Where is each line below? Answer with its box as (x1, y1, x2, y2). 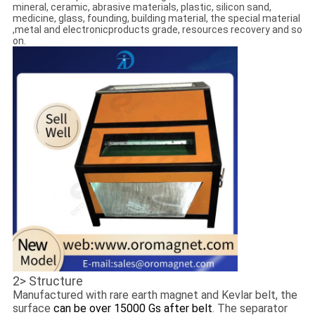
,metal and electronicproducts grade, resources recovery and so (12, 24, 302, 36)
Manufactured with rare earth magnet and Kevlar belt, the (12, 288, 297, 302)
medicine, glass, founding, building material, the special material (12, 13, 300, 25)
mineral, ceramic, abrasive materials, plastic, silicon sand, (12, 1, 271, 13)
